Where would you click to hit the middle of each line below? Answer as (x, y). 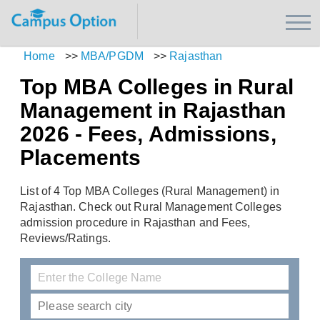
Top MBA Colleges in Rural (157, 87)
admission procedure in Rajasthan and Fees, (135, 223)
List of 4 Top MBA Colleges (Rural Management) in (150, 191)
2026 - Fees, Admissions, (148, 134)
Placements (81, 157)
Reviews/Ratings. (65, 239)
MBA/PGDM (112, 56)
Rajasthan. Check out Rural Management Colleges (151, 207)
